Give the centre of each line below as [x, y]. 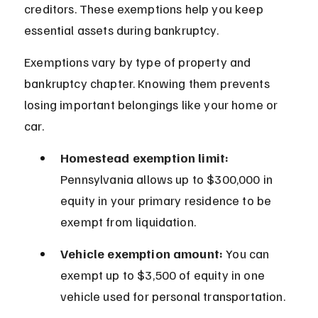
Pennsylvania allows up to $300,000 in [168, 179]
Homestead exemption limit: [145, 158]
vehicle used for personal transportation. [173, 296]
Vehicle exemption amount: [142, 254]
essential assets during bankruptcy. [121, 30]
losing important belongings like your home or [153, 105]
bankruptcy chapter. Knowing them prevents [148, 83]
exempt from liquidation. [128, 222]
